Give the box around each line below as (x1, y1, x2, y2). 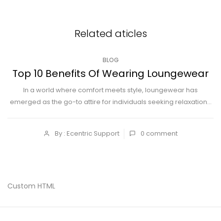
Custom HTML (7, 181, 55, 191)
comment (146, 129, 178, 138)
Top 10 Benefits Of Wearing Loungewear (12, 67, 209, 80)
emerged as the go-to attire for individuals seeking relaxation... (9, 97, 212, 107)
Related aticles (74, 27, 147, 40)
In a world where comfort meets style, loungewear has (23, 85, 198, 95)
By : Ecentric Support (55, 129, 119, 138)
